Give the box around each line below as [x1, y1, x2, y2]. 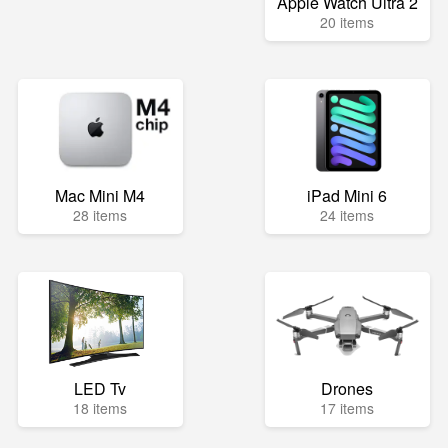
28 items [73, 205, 128, 225]
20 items [320, 12, 375, 32]
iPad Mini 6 [307, 184, 388, 207]
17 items [320, 398, 375, 418]
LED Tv [74, 377, 127, 400]
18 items [73, 398, 128, 418]
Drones [321, 377, 374, 400]
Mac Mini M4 [55, 184, 146, 207]
